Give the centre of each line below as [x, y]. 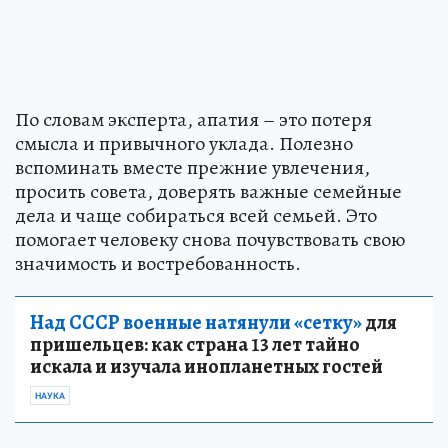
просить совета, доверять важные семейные [208, 191]
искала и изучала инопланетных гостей [206, 366]
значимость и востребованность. [158, 263]
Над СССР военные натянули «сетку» [196, 322]
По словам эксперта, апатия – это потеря [193, 119]
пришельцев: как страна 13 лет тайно [195, 344]
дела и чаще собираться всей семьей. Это [196, 215]
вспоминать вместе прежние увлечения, [192, 167]
